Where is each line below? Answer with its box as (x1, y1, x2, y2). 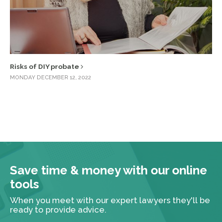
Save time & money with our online (10, 163, 207, 177)
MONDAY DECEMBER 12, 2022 (10, 74, 91, 81)
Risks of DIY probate (10, 62, 81, 71)
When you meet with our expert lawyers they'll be (10, 195, 210, 205)
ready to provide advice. (10, 204, 107, 215)
